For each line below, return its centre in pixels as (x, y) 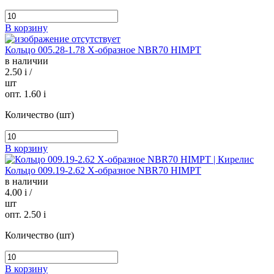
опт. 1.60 (24, 94)
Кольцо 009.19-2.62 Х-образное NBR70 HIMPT (103, 171)
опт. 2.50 (24, 215)
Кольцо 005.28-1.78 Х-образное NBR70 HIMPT (103, 50)
